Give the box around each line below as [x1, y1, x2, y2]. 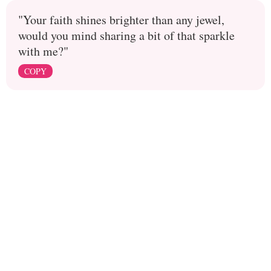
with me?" [18, 43, 68, 60]
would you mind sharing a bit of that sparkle [18, 27, 235, 44]
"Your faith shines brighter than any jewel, [18, 11, 224, 28]
